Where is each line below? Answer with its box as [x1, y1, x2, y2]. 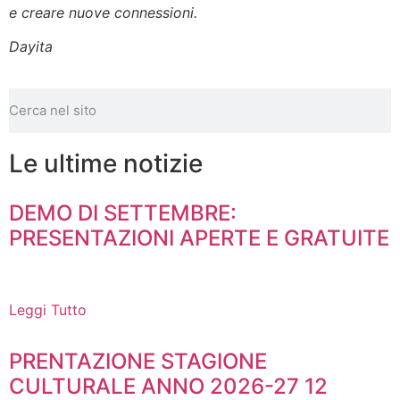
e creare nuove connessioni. [9, 3, 197, 21]
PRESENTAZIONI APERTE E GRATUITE [9, 224, 389, 251]
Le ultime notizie [9, 147, 203, 179]
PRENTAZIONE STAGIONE [9, 347, 267, 374]
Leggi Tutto [9, 300, 87, 319]
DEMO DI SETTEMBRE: [9, 199, 237, 226]
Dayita [9, 37, 53, 56]
